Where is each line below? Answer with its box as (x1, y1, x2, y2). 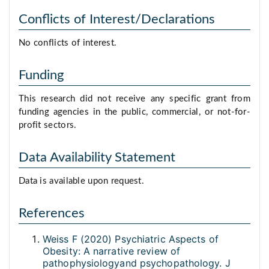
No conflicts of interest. (19, 38, 117, 48)
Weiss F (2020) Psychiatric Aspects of (43, 233, 219, 246)
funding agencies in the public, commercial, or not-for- (19, 107, 250, 117)
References (19, 207, 85, 220)
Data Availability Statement (19, 151, 175, 165)
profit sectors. (19, 121, 77, 130)
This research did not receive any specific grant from (19, 94, 250, 104)
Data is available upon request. (19, 177, 145, 186)
